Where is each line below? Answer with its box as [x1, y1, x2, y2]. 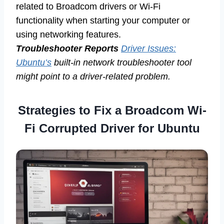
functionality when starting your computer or [16, 15, 190, 25]
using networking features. [16, 29, 121, 39]
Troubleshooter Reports [16, 43, 121, 53]
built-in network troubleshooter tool [51, 57, 191, 67]
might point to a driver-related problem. [16, 71, 170, 81]
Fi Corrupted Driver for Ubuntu [24, 121, 200, 135]
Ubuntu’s [16, 57, 51, 67]
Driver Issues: [121, 43, 176, 53]
